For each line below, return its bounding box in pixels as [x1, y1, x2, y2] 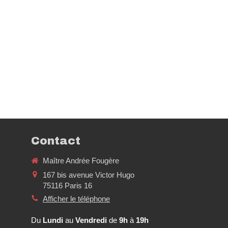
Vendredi [75, 216, 107, 224]
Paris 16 [65, 181, 92, 190]
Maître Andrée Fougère [43, 156, 119, 165]
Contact [31, 135, 80, 147]
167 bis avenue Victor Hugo [43, 170, 134, 179]
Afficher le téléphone [43, 194, 110, 203]
